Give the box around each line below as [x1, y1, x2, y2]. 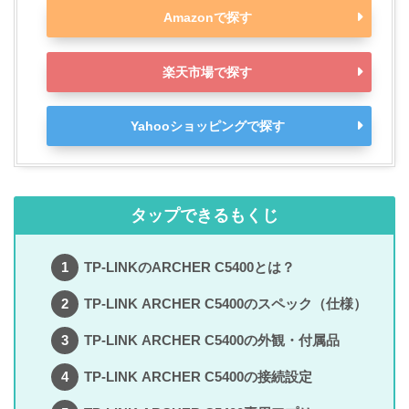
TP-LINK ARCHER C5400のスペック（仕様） [83, 295, 367, 311]
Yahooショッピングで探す [130, 118, 285, 133]
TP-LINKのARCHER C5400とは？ [83, 258, 295, 275]
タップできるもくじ [131, 206, 278, 225]
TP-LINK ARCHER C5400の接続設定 [83, 368, 312, 384]
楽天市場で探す [163, 64, 252, 79]
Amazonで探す [163, 10, 252, 26]
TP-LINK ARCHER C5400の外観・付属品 [83, 331, 340, 348]
